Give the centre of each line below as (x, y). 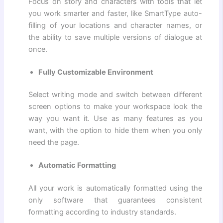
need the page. (54, 143)
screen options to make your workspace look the (115, 107)
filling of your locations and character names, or (115, 25)
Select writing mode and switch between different (115, 95)
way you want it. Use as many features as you (115, 119)
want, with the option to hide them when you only (115, 131)
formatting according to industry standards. (103, 212)
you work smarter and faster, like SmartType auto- (115, 13)
